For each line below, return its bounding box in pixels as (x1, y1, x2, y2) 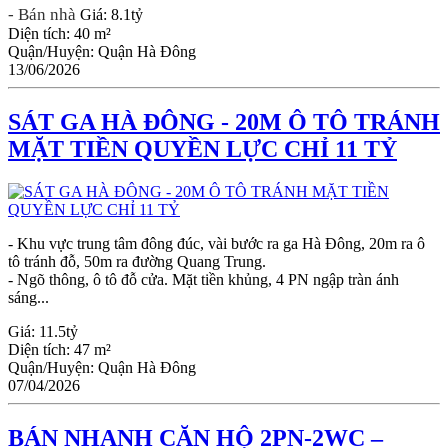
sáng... (8, 289, 49, 307)
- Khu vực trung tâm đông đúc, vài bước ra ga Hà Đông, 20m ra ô (8, 235, 425, 253)
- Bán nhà (8, 5, 80, 25)
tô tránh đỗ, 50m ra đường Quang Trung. (8, 253, 266, 271)
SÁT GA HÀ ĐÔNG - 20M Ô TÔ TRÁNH (8, 109, 440, 136)
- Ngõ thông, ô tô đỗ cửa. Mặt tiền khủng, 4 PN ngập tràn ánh (8, 271, 399, 289)
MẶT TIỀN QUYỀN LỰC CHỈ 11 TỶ (8, 136, 397, 163)
